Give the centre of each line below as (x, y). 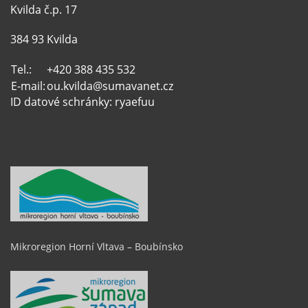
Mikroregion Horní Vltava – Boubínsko (97, 246)
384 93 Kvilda (44, 40)
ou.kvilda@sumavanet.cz (110, 86)
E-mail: (28, 86)
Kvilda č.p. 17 (44, 10)
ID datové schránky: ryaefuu (82, 102)
